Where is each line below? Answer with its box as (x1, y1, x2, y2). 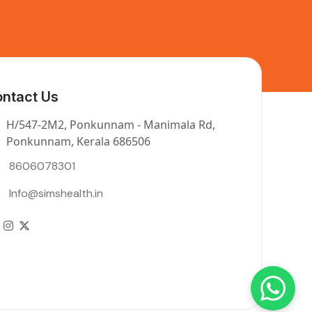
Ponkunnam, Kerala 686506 (6, 134, 150, 149)
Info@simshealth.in (9, 186, 103, 201)
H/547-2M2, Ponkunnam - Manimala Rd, (6, 117, 215, 132)
